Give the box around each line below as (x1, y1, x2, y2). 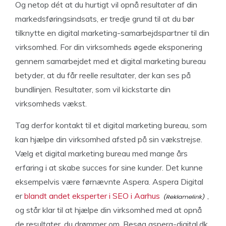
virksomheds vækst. (15, 98, 87, 108)
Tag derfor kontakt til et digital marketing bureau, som (15, 120, 207, 130)
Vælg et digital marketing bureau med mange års (15, 148, 188, 158)
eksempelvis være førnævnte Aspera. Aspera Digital (15, 177, 203, 187)
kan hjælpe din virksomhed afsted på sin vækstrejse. (15, 134, 202, 144)
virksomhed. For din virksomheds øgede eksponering (15, 42, 202, 52)
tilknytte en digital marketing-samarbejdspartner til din (15, 28, 209, 38)
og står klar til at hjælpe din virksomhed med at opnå (15, 205, 202, 215)
